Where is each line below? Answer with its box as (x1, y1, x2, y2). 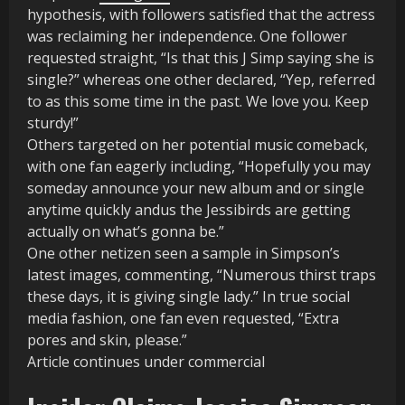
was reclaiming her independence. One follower (27, 26, 347, 47)
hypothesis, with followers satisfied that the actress (27, 5, 375, 25)
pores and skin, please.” (27, 330, 187, 351)
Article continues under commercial (27, 352, 265, 372)
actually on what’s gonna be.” (27, 221, 224, 242)
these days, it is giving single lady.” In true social (27, 287, 350, 307)
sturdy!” (27, 113, 79, 134)
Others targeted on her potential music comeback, (27, 135, 368, 155)
